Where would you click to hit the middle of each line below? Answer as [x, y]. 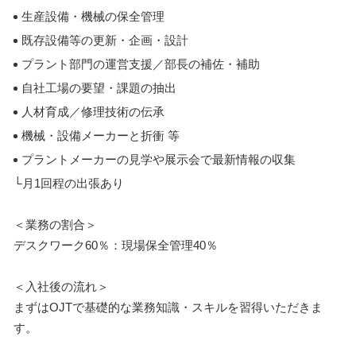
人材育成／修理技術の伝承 [93, 111]
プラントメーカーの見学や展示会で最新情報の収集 [159, 159]
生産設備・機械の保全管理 [93, 16]
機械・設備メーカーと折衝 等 [101, 135]
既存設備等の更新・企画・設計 [105, 40]
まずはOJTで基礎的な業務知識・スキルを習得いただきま [168, 307]
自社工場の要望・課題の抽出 [99, 87]
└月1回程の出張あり [69, 183]
